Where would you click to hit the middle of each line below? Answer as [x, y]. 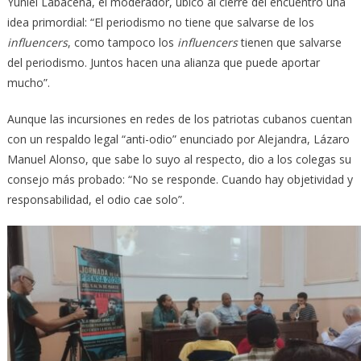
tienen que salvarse [289, 42]
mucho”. [28, 82]
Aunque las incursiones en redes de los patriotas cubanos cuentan [179, 118]
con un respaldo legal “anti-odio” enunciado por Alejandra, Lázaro [178, 139]
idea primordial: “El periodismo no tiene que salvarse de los [160, 22]
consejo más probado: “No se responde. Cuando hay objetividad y [180, 179]
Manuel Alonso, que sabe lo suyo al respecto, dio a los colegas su [179, 159]
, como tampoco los [122, 42]
